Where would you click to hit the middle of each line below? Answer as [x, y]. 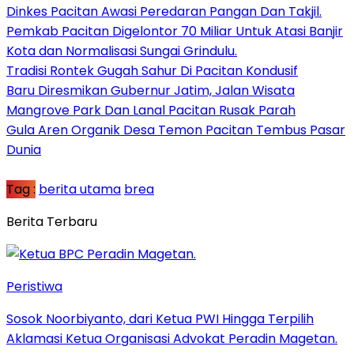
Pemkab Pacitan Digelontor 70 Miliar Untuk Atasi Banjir [175, 31]
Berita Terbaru [52, 221]
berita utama [80, 189]
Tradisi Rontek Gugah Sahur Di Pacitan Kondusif [152, 70]
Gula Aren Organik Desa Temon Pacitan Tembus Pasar [176, 130]
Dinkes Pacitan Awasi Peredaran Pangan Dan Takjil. [164, 11]
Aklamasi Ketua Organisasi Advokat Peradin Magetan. [172, 338]
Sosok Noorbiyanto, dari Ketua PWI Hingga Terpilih [160, 318]
